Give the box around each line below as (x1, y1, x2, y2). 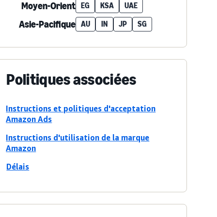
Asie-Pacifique (19, 18, 76, 30)
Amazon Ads (6, 114, 52, 124)
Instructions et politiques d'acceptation (6, 104, 156, 113)
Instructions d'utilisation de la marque (6, 133, 150, 142)
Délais (6, 162, 30, 171)
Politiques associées (6, 70, 137, 89)
